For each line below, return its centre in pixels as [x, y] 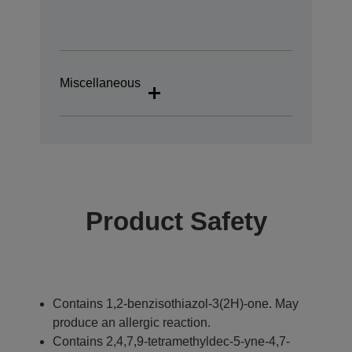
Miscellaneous [100, 83]
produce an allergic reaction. [132, 322]
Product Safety [176, 221]
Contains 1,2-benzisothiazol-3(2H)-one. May [176, 303]
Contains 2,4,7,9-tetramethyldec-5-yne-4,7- [171, 341]
